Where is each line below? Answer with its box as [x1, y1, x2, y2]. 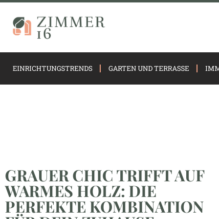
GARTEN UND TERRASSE [108, 64, 189, 73]
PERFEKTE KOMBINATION [5, 195, 204, 217]
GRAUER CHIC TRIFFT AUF [5, 164, 204, 185]
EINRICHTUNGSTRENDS [12, 64, 92, 73]
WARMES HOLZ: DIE [5, 179, 156, 201]
